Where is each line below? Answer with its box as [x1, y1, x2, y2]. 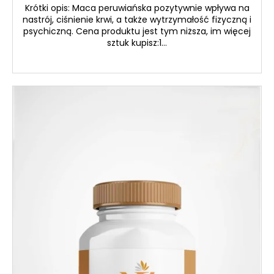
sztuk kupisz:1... [107, 37, 167, 50]
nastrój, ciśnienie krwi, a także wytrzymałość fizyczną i [23, 13, 251, 26]
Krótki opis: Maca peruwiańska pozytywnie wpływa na [24, 2, 250, 15]
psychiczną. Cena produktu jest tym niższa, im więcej [23, 25, 251, 38]
